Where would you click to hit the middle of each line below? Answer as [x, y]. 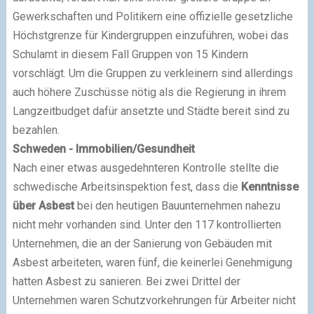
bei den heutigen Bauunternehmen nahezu [177, 206]
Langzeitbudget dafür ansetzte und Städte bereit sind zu [151, 111]
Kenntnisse [269, 187]
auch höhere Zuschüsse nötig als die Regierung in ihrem [149, 92]
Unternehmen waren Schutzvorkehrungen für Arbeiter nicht [154, 300]
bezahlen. [36, 130]
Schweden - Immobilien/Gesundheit [103, 149]
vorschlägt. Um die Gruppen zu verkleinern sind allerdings [152, 73]
